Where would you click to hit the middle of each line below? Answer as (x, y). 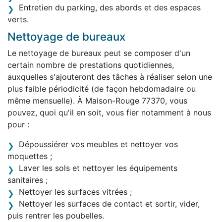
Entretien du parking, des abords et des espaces (110, 7)
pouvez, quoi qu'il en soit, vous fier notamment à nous (109, 112)
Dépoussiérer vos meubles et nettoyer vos (98, 144)
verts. (18, 19)
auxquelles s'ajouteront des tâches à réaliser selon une (110, 77)
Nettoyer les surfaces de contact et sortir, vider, (109, 203)
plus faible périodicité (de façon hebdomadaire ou (102, 88)
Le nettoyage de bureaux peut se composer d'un (99, 53)
